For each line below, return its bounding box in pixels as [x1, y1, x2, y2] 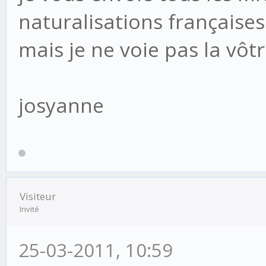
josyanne [18, 91, 104, 119]
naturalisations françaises [18, 7, 265, 35]
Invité [20, 203, 39, 214]
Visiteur [20, 189, 56, 203]
